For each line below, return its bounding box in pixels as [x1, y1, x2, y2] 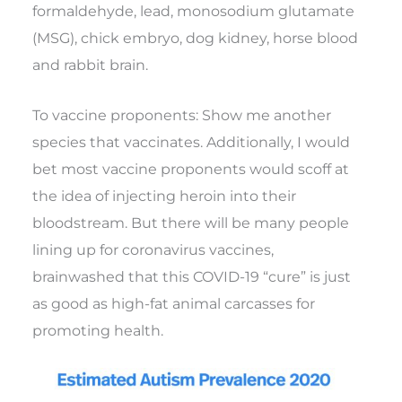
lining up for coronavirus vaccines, [32, 240, 275, 259]
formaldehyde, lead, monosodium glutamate [32, 2, 355, 21]
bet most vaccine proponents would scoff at [32, 160, 350, 179]
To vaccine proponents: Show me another [32, 106, 332, 125]
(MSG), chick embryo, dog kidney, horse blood [32, 29, 359, 48]
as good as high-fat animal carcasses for [32, 294, 316, 313]
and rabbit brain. [32, 56, 149, 74]
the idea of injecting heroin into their [32, 187, 297, 205]
